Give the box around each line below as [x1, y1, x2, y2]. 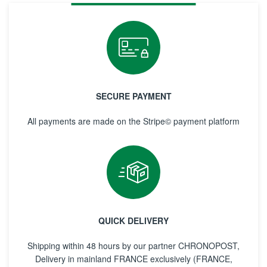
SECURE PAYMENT [95, 90, 172, 103]
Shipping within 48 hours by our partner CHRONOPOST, [27, 240, 240, 252]
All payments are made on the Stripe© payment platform [27, 115, 240, 128]
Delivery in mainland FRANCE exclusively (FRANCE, [35, 253, 232, 265]
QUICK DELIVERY [98, 215, 169, 227]
